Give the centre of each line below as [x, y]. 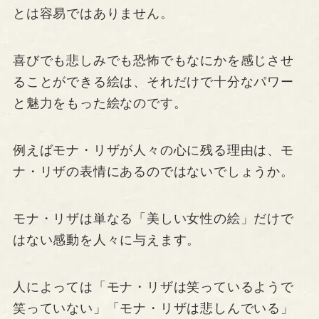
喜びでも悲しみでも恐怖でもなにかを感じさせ [153, 61]
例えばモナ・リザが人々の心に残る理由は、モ [153, 151]
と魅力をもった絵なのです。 [100, 104]
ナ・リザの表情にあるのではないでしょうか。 [153, 172]
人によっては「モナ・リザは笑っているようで [153, 287]
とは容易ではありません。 [93, 14]
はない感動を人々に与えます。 [106, 240]
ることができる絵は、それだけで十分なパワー [153, 82]
